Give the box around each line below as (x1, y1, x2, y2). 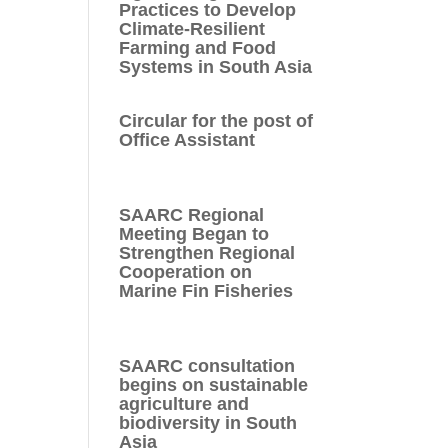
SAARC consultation (119, 355, 296, 376)
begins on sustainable (119, 374, 309, 395)
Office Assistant (119, 129, 256, 150)
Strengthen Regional (119, 242, 296, 263)
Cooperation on (119, 261, 253, 282)
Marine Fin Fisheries (119, 280, 294, 301)
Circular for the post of (119, 110, 314, 131)
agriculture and (119, 393, 250, 414)
